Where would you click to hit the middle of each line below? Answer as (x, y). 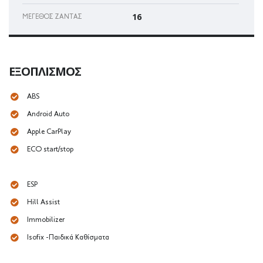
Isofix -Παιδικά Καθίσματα (68, 237)
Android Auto (48, 114)
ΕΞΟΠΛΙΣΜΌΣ (45, 71)
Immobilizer (46, 220)
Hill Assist (43, 202)
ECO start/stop (50, 149)
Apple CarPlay (49, 131)
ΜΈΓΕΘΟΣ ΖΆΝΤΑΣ (52, 17)
